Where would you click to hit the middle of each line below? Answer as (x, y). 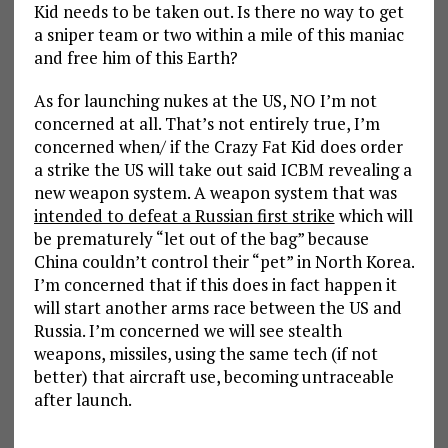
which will (373, 215)
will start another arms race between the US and (217, 307)
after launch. (82, 399)
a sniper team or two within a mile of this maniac (218, 34)
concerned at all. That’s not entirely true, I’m (206, 123)
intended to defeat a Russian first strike (184, 215)
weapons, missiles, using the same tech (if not (205, 353)
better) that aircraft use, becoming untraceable (213, 376)
